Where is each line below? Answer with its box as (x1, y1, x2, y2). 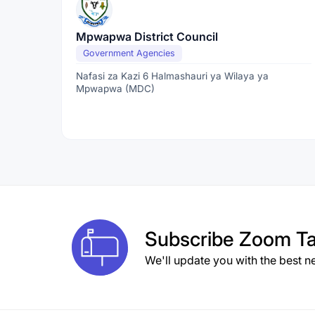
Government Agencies (83, 48, 175, 58)
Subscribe (145, 227, 239, 251)
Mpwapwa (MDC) (76, 83, 155, 94)
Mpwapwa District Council (76, 30, 218, 44)
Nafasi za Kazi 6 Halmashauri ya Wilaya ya (76, 70, 269, 82)
